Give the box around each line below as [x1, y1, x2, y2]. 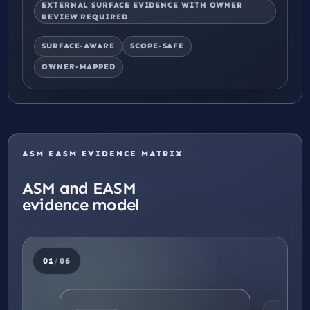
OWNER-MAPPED [42, 62, 116, 72]
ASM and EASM [22, 177, 136, 198]
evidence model [22, 194, 139, 215]
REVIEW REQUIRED [42, 11, 128, 21]
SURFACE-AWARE [42, 41, 115, 51]
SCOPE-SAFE [129, 41, 185, 51]
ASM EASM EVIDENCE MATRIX [22, 148, 183, 158]
